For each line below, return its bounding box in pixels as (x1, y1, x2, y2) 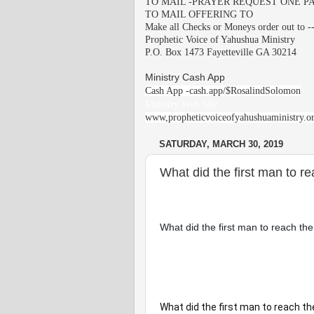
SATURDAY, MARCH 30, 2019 (159, 139, 283, 150)
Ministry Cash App (145, 71, 225, 83)
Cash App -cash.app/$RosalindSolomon (145, 85, 301, 96)
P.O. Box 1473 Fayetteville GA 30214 (145, 46, 296, 57)
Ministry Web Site (145, 98, 217, 109)
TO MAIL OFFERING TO (145, 8, 253, 20)
